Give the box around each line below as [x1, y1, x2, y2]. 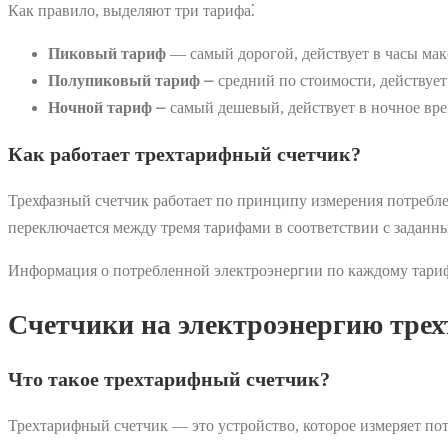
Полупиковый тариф [48, 71, 200, 89]
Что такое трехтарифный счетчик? [8, 368, 330, 391]
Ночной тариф [48, 98, 152, 116]
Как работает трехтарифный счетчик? [8, 142, 361, 165]
